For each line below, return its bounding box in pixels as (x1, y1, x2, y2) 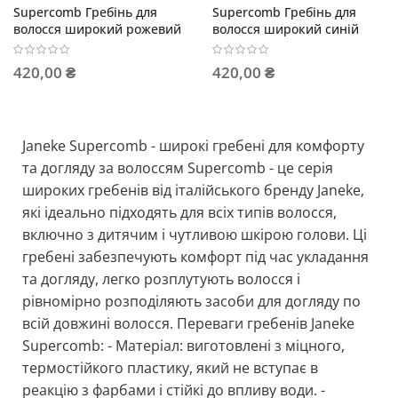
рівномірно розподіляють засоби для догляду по (22, 291, 361, 311)
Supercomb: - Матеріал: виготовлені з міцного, (22, 335, 345, 355)
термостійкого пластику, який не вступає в (22, 357, 318, 378)
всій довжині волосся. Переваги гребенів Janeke (22, 313, 354, 333)
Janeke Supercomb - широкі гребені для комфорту (22, 135, 364, 155)
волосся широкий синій (212, 20, 359, 38)
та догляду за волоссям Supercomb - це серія (22, 157, 333, 178)
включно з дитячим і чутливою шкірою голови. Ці (22, 224, 367, 244)
